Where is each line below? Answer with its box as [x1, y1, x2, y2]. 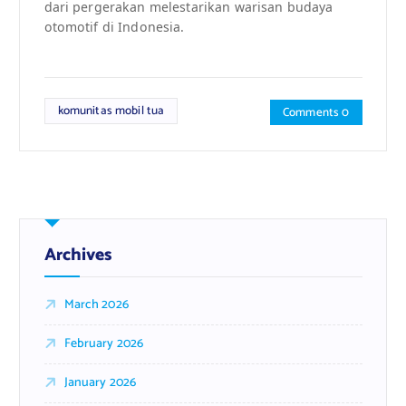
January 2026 [63, 372, 137, 393]
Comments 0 [283, 102, 350, 123]
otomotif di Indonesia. [43, 18, 185, 36]
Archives [43, 240, 112, 269]
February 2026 [63, 333, 144, 354]
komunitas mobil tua [57, 101, 165, 121]
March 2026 [63, 294, 129, 315]
